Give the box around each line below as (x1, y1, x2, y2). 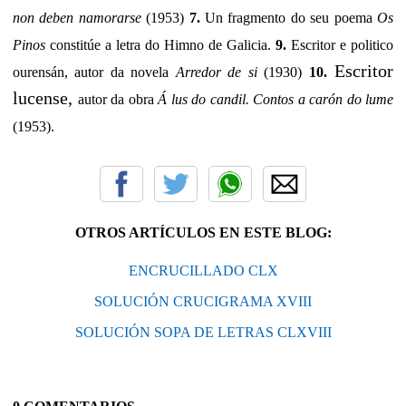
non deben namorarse (13, 9, 141, 25)
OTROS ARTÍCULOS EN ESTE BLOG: (74, 224, 332, 240)
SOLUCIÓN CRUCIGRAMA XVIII (94, 293, 312, 309)
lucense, (13, 87, 78, 108)
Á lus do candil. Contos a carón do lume (158, 91, 393, 107)
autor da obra (77, 91, 158, 107)
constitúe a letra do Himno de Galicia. (45, 36, 275, 53)
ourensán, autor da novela (13, 63, 176, 80)
